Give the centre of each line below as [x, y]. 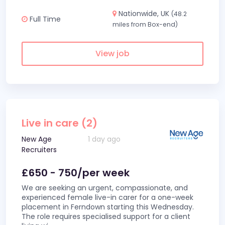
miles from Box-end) [145, 24]
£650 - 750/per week [76, 173]
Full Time [44, 19]
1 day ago [104, 139]
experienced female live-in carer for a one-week [107, 197]
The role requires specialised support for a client [106, 216]
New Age [37, 139]
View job [113, 53]
